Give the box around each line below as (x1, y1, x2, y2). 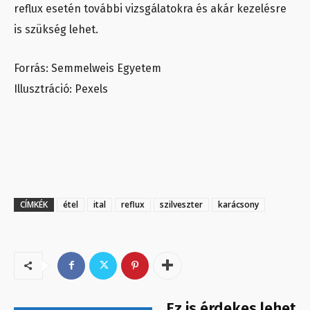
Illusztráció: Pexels (14, 82, 108, 95)
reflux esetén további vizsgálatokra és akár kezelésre (14, 1, 286, 15)
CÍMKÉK (20, 198, 48, 210)
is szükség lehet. (14, 22, 101, 36)
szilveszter (160, 198, 203, 210)
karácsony (218, 198, 259, 210)
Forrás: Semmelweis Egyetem (14, 61, 161, 75)
